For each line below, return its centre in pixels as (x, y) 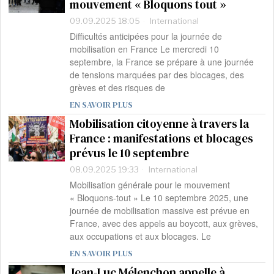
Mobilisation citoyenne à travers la (160, 124)
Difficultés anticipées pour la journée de (146, 36)
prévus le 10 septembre (130, 153)
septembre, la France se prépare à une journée (162, 62)
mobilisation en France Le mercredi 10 (145, 49)
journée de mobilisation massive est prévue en (160, 211)
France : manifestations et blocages (162, 139)
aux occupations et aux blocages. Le (141, 236)
